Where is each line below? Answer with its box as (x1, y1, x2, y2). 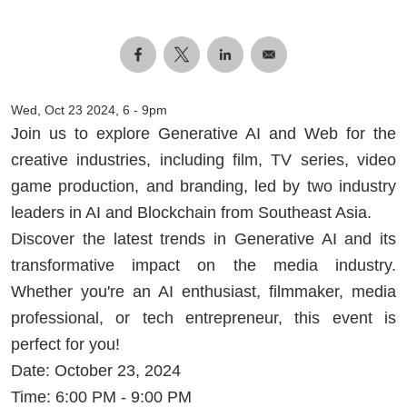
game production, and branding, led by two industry (11, 176, 396, 195)
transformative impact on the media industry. (11, 255, 396, 274)
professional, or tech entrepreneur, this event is (11, 308, 396, 327)
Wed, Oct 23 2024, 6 (11, 102, 130, 117)
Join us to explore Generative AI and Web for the (11, 124, 396, 143)
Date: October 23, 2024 (11, 361, 181, 380)
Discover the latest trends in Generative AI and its (11, 229, 396, 248)
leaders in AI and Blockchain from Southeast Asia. (11, 203, 372, 222)
